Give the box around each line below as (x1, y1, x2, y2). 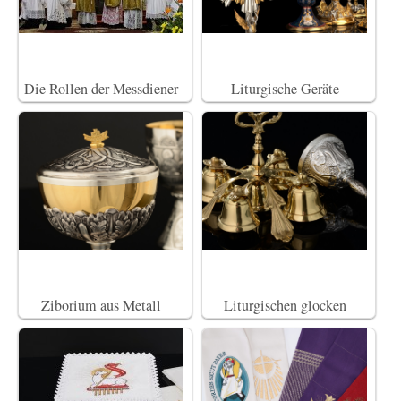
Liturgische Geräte (230, 78, 339, 98)
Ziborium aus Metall (41, 294, 161, 315)
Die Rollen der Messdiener (24, 78, 178, 98)
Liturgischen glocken (223, 294, 346, 315)
